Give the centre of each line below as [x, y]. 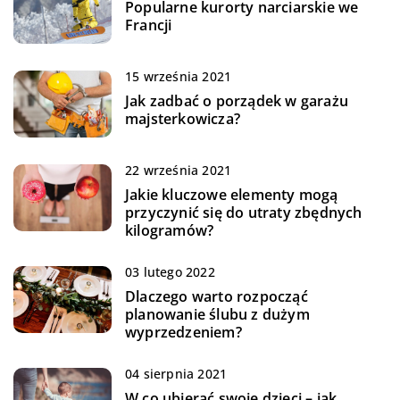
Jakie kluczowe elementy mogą [232, 194]
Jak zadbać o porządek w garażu [237, 100]
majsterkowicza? [183, 118]
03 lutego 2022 [170, 271]
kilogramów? [170, 230]
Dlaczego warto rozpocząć [217, 296]
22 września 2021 [179, 170]
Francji [149, 25]
